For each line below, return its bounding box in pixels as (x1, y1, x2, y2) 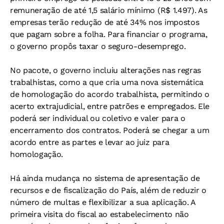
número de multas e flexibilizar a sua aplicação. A (10, 197, 195, 207)
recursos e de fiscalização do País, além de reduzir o (10, 185, 207, 195)
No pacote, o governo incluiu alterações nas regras (10, 65, 201, 75)
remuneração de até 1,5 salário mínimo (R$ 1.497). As (10, 5, 207, 15)
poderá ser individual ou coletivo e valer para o (10, 113, 185, 123)
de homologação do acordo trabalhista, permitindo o (10, 89, 209, 99)
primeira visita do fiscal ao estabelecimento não (10, 209, 189, 219)
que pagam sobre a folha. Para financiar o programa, (10, 29, 207, 39)
